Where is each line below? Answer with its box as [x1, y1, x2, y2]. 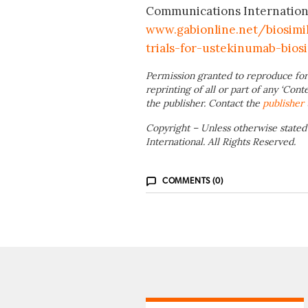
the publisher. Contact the [146, 97, 263, 110]
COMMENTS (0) [162, 177, 223, 186]
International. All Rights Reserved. [146, 135, 296, 148]
